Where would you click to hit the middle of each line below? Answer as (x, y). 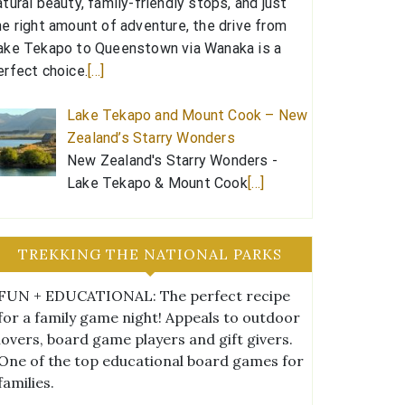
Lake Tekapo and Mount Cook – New (188, 115)
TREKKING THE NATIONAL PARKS (150, 254)
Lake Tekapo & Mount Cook (157, 183)
